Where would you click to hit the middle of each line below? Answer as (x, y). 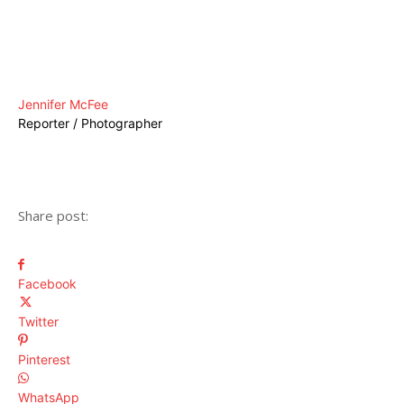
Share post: (53, 215)
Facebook (47, 283)
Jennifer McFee (63, 104)
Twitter (38, 321)
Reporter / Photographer (90, 123)
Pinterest (44, 359)
